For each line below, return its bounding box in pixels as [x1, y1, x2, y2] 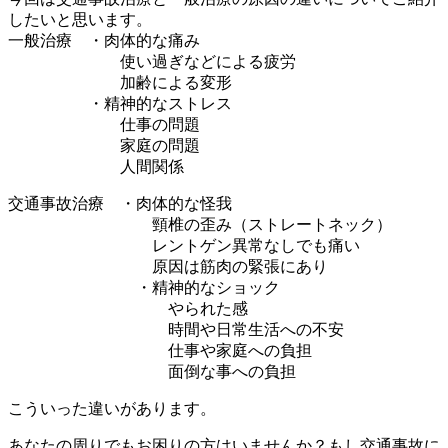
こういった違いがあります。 [8, 399, 216, 417]
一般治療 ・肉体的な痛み [8, 31, 200, 49]
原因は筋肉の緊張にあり [8, 257, 328, 275]
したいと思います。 [8, 10, 152, 28]
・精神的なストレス [8, 94, 232, 112]
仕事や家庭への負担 [8, 341, 312, 359]
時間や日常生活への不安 [8, 320, 344, 338]
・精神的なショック [8, 278, 280, 296]
